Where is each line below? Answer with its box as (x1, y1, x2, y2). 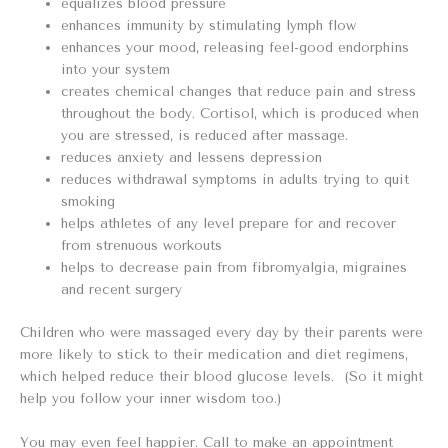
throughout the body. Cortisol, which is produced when (61, 105, 420, 122)
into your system (61, 61, 171, 78)
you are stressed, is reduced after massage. (61, 127, 349, 144)
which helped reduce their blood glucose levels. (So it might (20, 367, 423, 384)
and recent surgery (61, 281, 183, 298)
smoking (61, 193, 116, 210)
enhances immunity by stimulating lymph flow (61, 17, 357, 34)
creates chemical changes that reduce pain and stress (61, 83, 417, 100)
